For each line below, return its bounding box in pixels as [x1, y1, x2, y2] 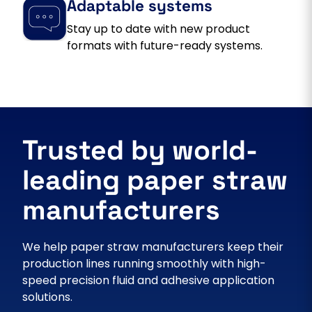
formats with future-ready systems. [67, 37, 268, 54]
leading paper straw [22, 162, 288, 197]
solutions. [22, 288, 72, 305]
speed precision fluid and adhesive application [22, 272, 274, 288]
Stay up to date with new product [67, 20, 250, 37]
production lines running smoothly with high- [22, 255, 266, 272]
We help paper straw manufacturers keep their [22, 238, 283, 255]
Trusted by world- [22, 132, 258, 167]
